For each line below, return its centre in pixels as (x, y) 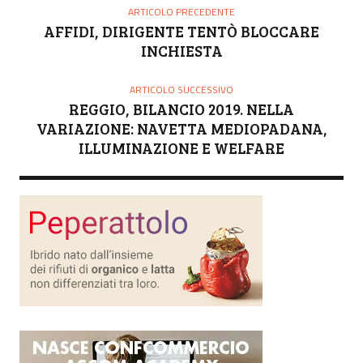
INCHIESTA (181, 50)
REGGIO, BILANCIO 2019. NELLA (181, 109)
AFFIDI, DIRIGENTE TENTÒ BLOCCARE (181, 31)
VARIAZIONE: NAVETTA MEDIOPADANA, (181, 128)
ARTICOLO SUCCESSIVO (181, 89)
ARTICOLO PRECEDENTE (181, 11)
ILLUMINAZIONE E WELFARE (181, 147)
